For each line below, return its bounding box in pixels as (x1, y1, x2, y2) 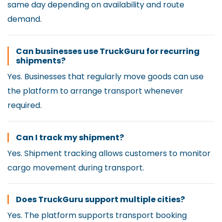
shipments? (16, 55, 65, 66)
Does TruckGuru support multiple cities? (16, 194, 185, 206)
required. (7, 99, 42, 111)
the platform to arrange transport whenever (7, 85, 183, 97)
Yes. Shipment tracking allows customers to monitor (7, 147, 211, 159)
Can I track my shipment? (16, 131, 124, 143)
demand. (7, 13, 42, 25)
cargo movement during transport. (7, 162, 144, 173)
